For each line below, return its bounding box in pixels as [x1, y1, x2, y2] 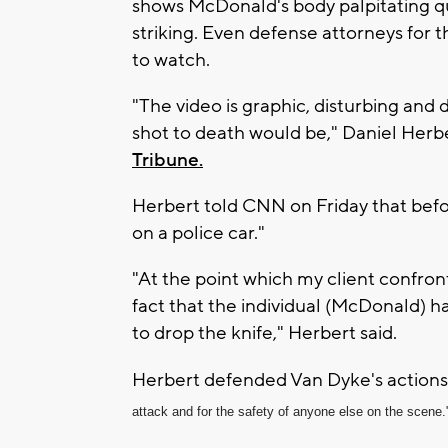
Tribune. [132, 147, 203, 172]
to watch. [132, 47, 210, 72]
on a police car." [132, 220, 265, 245]
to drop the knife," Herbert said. [132, 320, 397, 345]
